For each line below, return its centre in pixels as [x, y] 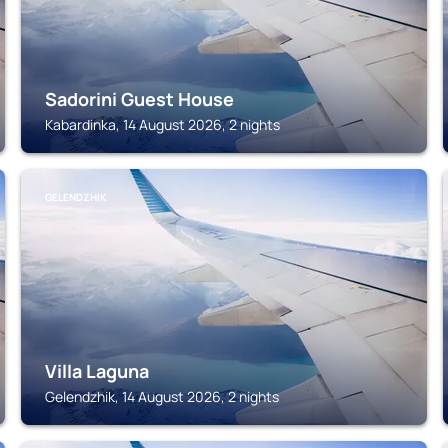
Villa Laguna [97, 371]
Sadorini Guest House [140, 99]
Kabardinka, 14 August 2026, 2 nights [163, 124]
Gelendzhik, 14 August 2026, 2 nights [162, 396]
